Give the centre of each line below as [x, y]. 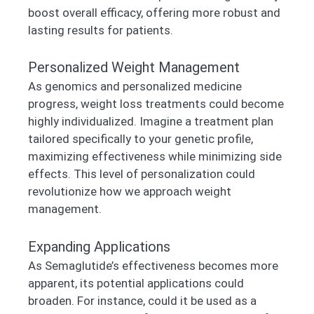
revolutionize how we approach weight [130, 192]
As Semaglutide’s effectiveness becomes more [153, 265]
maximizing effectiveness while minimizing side [155, 157]
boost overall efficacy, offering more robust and [154, 12]
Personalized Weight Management [134, 68]
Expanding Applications [99, 246]
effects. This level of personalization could [142, 174]
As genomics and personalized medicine [135, 87]
